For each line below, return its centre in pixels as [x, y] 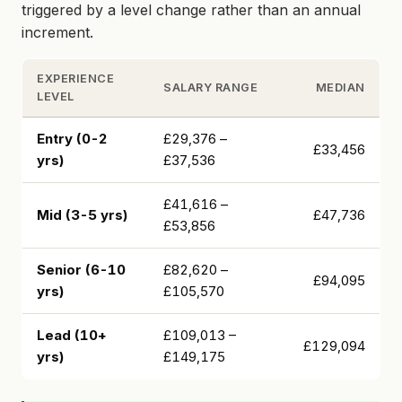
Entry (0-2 [72, 138]
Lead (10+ [72, 335]
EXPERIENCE [76, 78]
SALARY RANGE [211, 87]
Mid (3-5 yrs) [82, 214]
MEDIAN [340, 87]
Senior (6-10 [81, 269]
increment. [57, 32]
